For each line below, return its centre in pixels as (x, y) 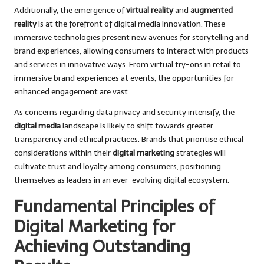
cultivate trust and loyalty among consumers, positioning (118, 167)
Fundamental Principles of (115, 207)
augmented (212, 11)
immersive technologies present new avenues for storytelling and (131, 38)
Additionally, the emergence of (70, 11)
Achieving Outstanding (102, 247)
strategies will (200, 153)
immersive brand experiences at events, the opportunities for (124, 78)
